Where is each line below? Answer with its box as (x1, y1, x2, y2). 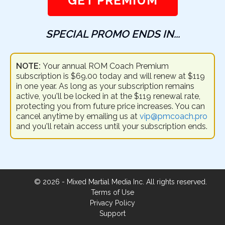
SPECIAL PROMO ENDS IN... (45, 27, 180, 40)
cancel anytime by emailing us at (16, 111, 140, 121)
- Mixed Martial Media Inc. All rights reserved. (60, 177, 207, 186)
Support (99, 209, 126, 217)
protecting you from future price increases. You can (16, 101, 205, 111)
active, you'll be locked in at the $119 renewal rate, (16, 91, 200, 101)
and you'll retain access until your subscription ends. (16, 121, 207, 131)
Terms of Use (91, 188, 134, 196)
